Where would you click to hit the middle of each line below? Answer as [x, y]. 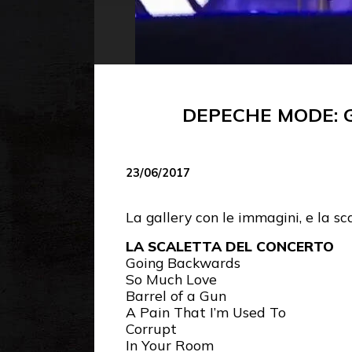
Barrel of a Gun [176, 296]
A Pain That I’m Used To [206, 312]
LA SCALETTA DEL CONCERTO [230, 246]
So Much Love [171, 279]
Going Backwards [183, 263]
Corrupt [151, 329]
